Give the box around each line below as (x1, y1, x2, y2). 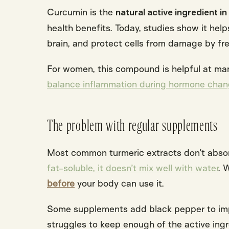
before (47, 177, 75, 189)
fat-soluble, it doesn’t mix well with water (47, 162, 218, 174)
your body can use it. (75, 177, 164, 189)
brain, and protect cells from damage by (47, 37, 218, 49)
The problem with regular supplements (47, 118, 218, 135)
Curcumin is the (47, 6, 116, 18)
